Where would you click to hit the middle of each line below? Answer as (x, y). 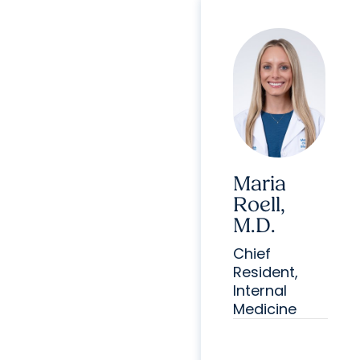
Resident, (265, 272)
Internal (260, 290)
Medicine (264, 309)
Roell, (259, 205)
